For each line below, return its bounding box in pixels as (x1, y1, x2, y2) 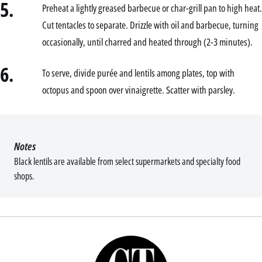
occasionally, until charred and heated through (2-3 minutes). (42, 35, 253, 49)
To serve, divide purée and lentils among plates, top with (42, 65, 235, 80)
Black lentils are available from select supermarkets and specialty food (14, 154, 240, 168)
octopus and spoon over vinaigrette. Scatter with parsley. (42, 82, 235, 96)
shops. (14, 169, 35, 182)
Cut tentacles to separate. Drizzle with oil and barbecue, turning (42, 18, 258, 32)
